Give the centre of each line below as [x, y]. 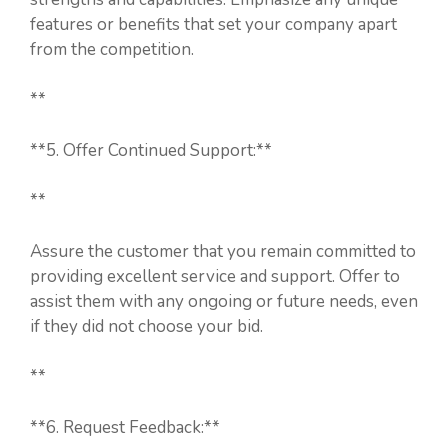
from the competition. [112, 49]
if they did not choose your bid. [146, 326]
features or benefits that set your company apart [213, 24]
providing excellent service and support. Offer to [215, 276]
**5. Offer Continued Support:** [151, 150]
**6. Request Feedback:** [125, 427]
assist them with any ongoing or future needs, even [224, 301]
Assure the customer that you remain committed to [223, 251]
